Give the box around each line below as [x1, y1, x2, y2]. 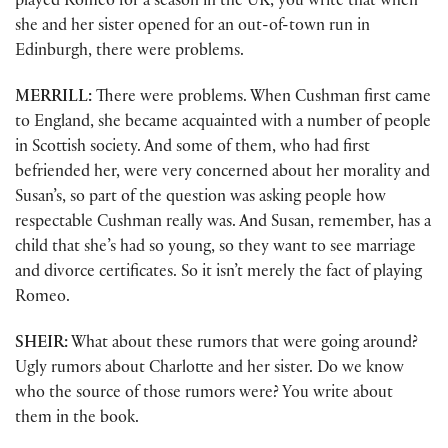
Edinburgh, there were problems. [15, 43, 244, 61]
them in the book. [15, 411, 139, 429]
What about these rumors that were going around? [68, 336, 418, 354]
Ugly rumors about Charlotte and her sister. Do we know [15, 361, 404, 379]
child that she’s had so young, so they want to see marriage [15, 239, 416, 257]
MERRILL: [15, 89, 92, 107]
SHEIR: [15, 336, 68, 354]
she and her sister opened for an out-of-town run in [15, 18, 370, 36]
